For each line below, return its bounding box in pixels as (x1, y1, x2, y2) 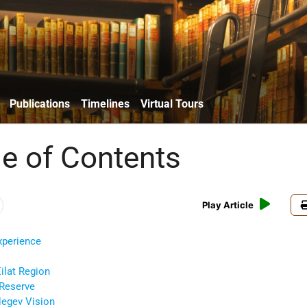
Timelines (81, 97, 130, 110)
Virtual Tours (140, 97, 204, 110)
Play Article (202, 199, 254, 211)
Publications (10, 97, 70, 110)
